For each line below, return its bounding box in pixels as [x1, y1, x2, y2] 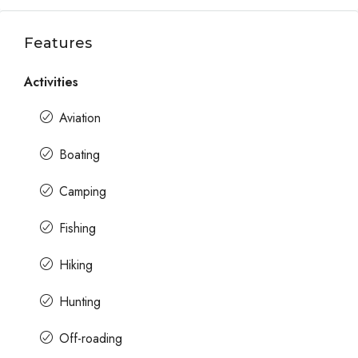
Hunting [59, 292, 101, 311]
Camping [59, 182, 106, 201]
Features [24, 34, 92, 52]
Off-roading [59, 329, 122, 348]
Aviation [59, 109, 101, 127]
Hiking [59, 256, 93, 274]
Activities [24, 73, 78, 91]
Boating [59, 145, 100, 164]
